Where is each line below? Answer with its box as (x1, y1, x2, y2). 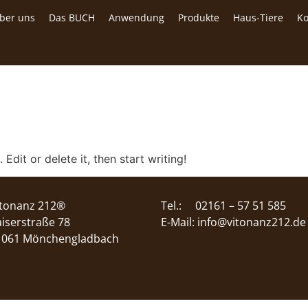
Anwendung (109, 11, 165, 24)
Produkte (178, 11, 220, 24)
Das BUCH (49, 11, 96, 24)
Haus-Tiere (233, 11, 284, 24)
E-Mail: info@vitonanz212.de (161, 214, 306, 230)
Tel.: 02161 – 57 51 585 (161, 198, 286, 214)
